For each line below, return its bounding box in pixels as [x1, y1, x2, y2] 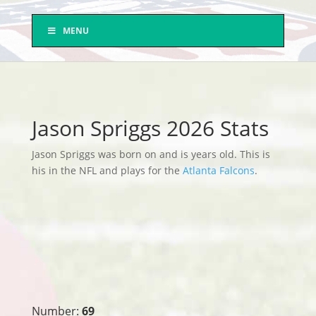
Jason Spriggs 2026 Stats [31, 114, 269, 142]
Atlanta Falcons [182, 164, 255, 177]
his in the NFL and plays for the [31, 164, 183, 177]
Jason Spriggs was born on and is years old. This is [31, 147, 270, 161]
